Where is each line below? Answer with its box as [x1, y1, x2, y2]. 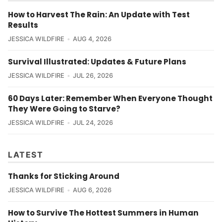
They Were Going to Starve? [8, 104, 120, 114]
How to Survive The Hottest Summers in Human [8, 208, 199, 219]
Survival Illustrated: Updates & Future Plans [8, 56, 186, 67]
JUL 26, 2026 [72, 72, 113, 80]
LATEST [8, 150, 43, 160]
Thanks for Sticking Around [8, 171, 119, 182]
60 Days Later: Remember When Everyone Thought [8, 93, 213, 104]
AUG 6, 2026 [72, 186, 111, 194]
